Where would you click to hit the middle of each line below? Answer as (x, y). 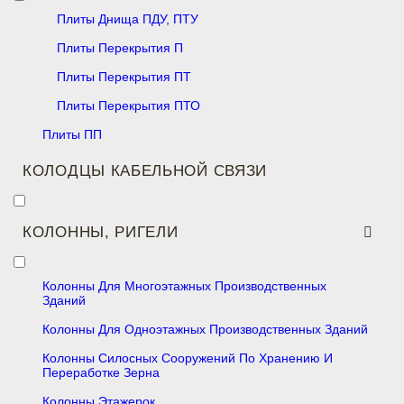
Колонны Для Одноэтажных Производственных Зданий (205, 329)
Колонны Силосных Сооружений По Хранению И (188, 358)
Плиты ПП (72, 134)
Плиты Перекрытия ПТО (129, 106)
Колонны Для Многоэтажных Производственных (184, 286)
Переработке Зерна (101, 372)
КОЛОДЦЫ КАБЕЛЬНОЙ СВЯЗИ (145, 171)
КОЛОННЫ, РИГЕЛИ (101, 232)
